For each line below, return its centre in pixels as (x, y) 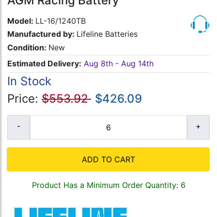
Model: (21, 21)
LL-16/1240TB (61, 21)
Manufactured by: (42, 34)
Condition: (28, 47)
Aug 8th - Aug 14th (119, 64)
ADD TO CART (108, 160)
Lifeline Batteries (107, 34)
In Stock (29, 81)
